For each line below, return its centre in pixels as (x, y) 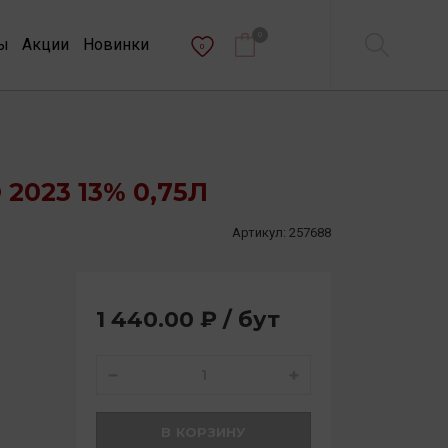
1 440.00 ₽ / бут (188, 319)
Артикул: (259, 232)
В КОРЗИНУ (203, 432)
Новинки (115, 44)
